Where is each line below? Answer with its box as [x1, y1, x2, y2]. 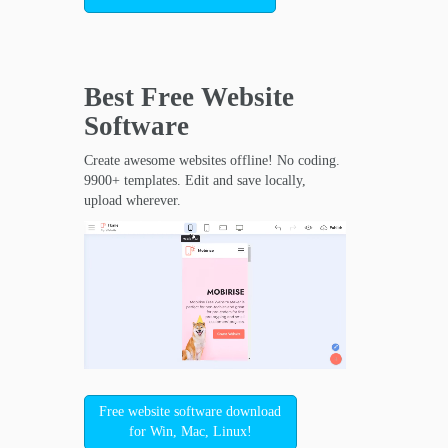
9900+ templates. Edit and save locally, [83, 172, 306, 188]
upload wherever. [83, 192, 181, 208]
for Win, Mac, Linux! [128, 424, 252, 440]
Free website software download [99, 404, 282, 420]
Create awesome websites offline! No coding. [83, 152, 340, 168]
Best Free [83, 81, 201, 112]
